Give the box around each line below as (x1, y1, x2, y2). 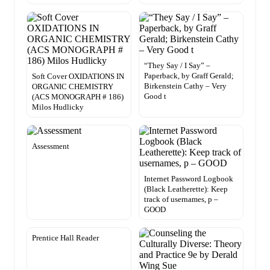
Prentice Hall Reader (32, 233, 99, 243)
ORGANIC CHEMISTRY (32, 82, 113, 92)
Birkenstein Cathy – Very (144, 81, 227, 91)
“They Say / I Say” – (144, 61, 210, 71)
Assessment (32, 142, 69, 151)
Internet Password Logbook (144, 174, 233, 184)
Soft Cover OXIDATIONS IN (32, 72, 124, 81)
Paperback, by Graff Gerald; (144, 71, 234, 81)
